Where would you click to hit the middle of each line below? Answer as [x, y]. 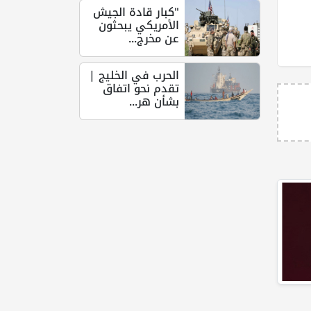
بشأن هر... [154, 101]
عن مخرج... [154, 38]
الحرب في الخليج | [134, 75]
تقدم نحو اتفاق [141, 88]
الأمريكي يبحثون [139, 25]
